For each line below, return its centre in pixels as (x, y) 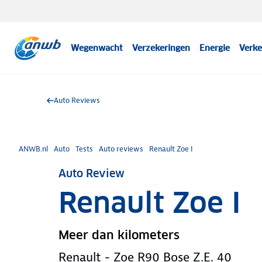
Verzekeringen (161, 48)
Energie (215, 48)
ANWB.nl (33, 149)
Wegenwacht (97, 48)
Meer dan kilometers (119, 235)
